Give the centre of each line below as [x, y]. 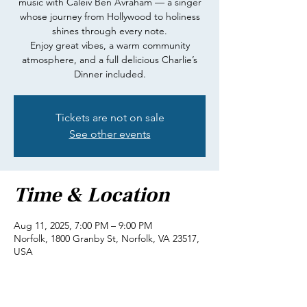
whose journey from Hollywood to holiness [110, 16]
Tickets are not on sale [110, 118]
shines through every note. [110, 31]
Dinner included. [110, 74]
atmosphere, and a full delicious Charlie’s [110, 60]
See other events [110, 134]
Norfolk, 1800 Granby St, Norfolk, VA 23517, [107, 238]
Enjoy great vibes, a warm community [110, 45]
